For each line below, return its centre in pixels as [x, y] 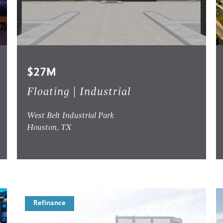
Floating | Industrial [79, 92]
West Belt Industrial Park [70, 116]
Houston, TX [49, 128]
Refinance [49, 204]
